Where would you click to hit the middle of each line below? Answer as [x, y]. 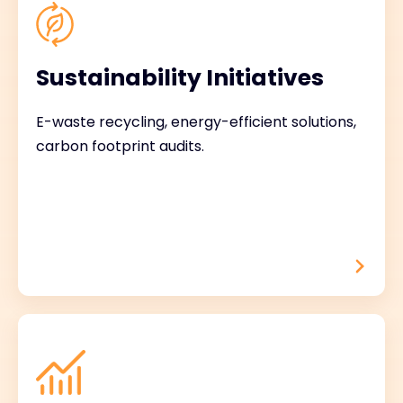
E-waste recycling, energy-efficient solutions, [196, 122]
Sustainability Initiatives [180, 78]
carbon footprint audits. [120, 146]
